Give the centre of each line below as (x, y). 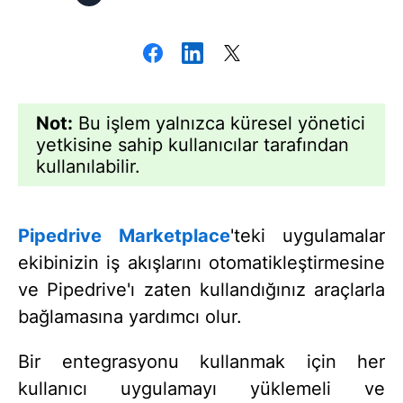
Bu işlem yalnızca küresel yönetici (219, 123)
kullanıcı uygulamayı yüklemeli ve (201, 389)
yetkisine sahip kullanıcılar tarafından (193, 145)
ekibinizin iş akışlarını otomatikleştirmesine (201, 263)
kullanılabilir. (88, 166)
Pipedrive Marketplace (124, 236)
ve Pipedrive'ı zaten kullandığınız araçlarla (201, 290)
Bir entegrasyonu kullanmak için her (201, 362)
